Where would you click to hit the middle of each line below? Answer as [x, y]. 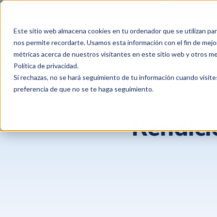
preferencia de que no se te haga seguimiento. [84, 89]
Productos [127, 42]
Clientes [181, 42]
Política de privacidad [45, 66]
